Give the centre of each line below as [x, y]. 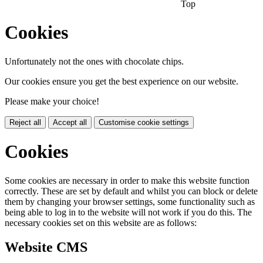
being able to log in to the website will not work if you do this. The [128, 212]
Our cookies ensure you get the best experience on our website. [122, 81]
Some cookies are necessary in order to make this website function [127, 180]
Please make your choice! [52, 101]
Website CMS [46, 247]
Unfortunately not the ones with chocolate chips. [94, 61]
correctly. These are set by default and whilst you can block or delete [131, 191]
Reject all [25, 122]
